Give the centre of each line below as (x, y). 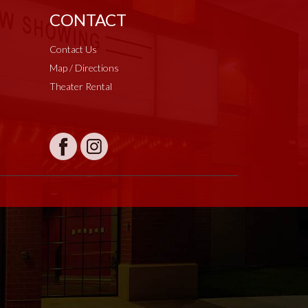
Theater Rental (80, 86)
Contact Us (73, 49)
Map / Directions (84, 68)
